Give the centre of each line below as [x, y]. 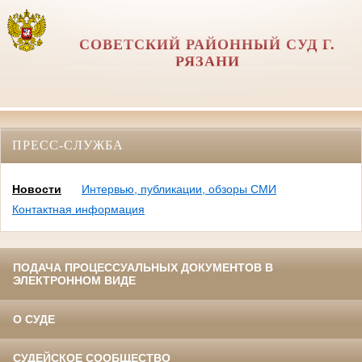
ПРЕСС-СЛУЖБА [68, 145]
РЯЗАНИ [207, 61]
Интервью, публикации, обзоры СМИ [179, 189]
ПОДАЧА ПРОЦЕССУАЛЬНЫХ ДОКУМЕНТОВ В [143, 268]
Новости [37, 189]
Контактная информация [78, 210]
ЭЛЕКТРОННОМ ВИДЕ [74, 281]
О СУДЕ [34, 320]
